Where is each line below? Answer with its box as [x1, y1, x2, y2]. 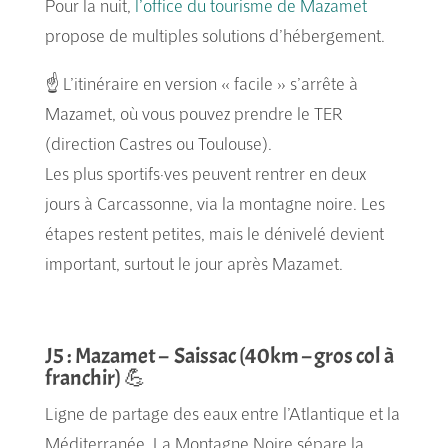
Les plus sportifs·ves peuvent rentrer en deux [44, 161, 366, 185]
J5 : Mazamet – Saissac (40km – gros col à [44, 341, 394, 370]
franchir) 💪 [44, 363, 146, 392]
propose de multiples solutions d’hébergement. [44, 23, 385, 47]
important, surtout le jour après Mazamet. [44, 251, 343, 275]
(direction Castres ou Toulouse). [44, 131, 272, 155]
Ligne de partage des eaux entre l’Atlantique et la [44, 401, 400, 425]
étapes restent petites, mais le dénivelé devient [44, 221, 384, 245]
